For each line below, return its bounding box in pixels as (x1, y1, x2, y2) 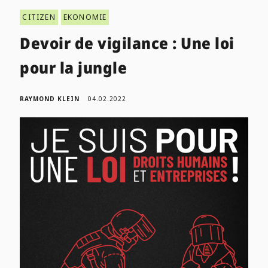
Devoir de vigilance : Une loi (20, 32, 234, 54)
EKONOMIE (63, 12, 107, 23)
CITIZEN (22, 12, 56, 23)
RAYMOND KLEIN (20, 95, 80, 103)
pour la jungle (20, 57, 127, 79)
